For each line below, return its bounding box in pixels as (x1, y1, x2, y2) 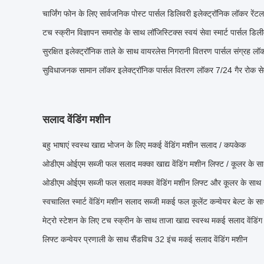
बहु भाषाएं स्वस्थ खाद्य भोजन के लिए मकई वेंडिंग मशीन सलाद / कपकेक (42, 140, 246, 150)
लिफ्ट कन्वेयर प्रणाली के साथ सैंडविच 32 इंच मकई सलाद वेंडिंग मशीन (42, 235, 247, 244)
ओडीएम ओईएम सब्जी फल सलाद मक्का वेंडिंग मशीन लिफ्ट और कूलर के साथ (42, 178, 261, 187)
